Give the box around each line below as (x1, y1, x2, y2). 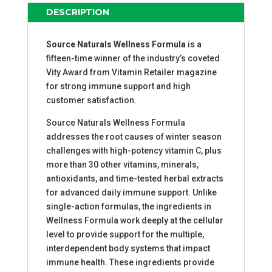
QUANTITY (26, 3, 75, 15)
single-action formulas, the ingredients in (46, 202, 211, 212)
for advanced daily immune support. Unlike (46, 188, 217, 198)
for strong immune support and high (46, 81, 191, 92)
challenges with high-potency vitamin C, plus (46, 146, 222, 156)
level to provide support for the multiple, (46, 229, 204, 240)
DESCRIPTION (46, 7, 109, 18)
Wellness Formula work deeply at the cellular (46, 216, 223, 226)
